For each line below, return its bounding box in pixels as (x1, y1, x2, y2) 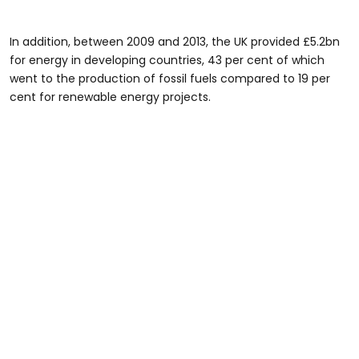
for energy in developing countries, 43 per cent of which (10, 52, 325, 68)
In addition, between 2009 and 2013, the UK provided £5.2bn (10, 34, 340, 50)
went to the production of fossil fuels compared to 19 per (10, 71, 330, 87)
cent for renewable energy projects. (10, 89, 211, 105)
